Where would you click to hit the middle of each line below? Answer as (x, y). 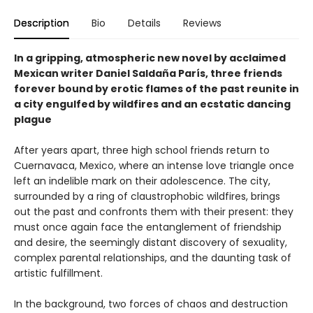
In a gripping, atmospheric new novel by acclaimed (150, 58)
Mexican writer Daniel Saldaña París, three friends (148, 73)
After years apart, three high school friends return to (142, 150)
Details (144, 23)
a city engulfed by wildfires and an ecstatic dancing (152, 104)
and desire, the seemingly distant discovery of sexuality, (151, 242)
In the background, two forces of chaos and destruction (151, 304)
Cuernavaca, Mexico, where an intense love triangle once (154, 165)
